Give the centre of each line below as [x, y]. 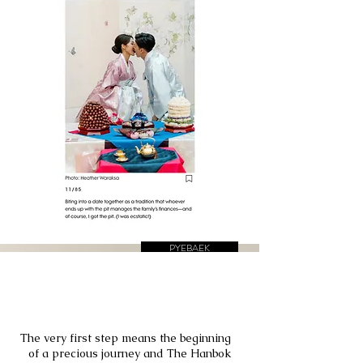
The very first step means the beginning [126, 338]
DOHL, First [182, 287]
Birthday [194, 312]
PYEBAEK [190, 248]
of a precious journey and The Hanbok [130, 353]
